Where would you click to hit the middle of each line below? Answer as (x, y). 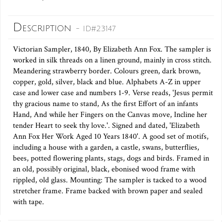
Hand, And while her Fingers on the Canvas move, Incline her (110, 115)
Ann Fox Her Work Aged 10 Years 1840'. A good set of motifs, (111, 137)
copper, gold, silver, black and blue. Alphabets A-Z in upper (107, 82)
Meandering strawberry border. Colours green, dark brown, (107, 71)
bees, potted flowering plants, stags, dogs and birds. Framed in (111, 159)
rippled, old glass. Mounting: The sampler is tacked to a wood (110, 180)
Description (44, 28)
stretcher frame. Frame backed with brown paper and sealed (108, 191)
